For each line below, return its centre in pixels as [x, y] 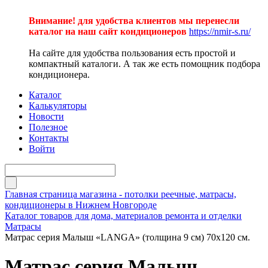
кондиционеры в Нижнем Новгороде [81, 205]
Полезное [48, 127]
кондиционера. [59, 74]
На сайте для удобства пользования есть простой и [132, 53]
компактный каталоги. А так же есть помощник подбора [144, 64]
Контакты [49, 138]
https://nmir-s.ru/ [220, 31]
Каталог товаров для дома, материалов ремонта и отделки [123, 216]
